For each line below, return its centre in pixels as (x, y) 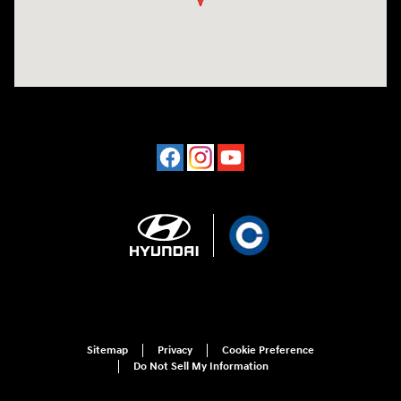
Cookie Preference (268, 350)
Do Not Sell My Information (201, 366)
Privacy (175, 350)
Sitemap (107, 350)
